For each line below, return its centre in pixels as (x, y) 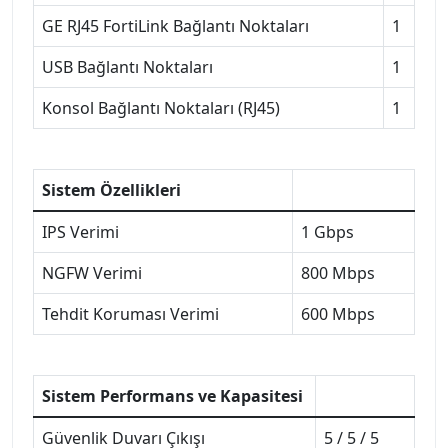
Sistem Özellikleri (111, 189)
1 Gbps (327, 231)
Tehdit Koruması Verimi (130, 313)
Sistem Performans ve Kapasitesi (172, 395)
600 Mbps (338, 313)
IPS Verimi (80, 231)
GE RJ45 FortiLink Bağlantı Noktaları (175, 25)
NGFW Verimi (92, 272)
